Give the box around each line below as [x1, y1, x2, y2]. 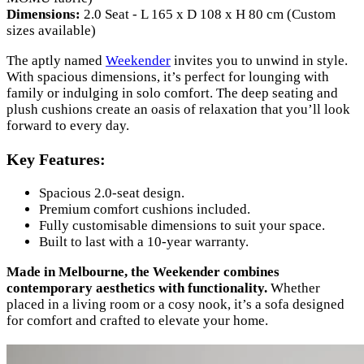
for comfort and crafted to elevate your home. [6, 312, 268, 328]
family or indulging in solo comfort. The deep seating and [6, 85, 338, 102]
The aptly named [6, 53, 106, 69]
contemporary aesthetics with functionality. [6, 279, 267, 296]
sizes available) [6, 23, 96, 39]
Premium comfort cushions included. [39, 201, 250, 217]
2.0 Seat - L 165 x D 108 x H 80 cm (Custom [80, 6, 336, 23]
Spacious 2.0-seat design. [39, 184, 184, 201]
